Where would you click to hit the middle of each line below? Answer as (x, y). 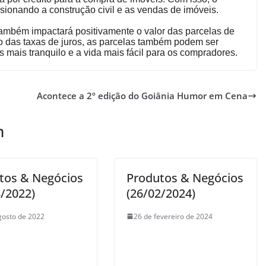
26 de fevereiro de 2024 (173, 216)
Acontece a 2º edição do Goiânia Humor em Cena (142, 96)
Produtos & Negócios (185, 178)
